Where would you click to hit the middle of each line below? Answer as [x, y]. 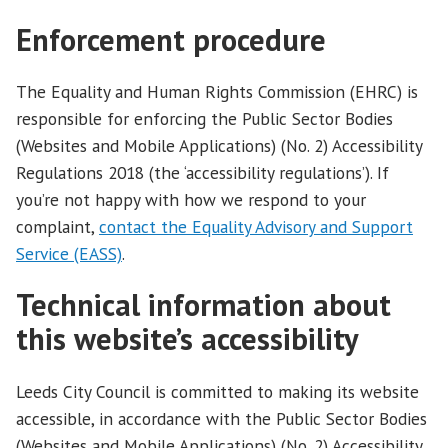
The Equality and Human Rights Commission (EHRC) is [217, 91]
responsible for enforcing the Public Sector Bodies [204, 118]
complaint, [57, 226]
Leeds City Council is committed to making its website [217, 391]
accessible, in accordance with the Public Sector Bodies [221, 418]
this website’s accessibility [187, 339]
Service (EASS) [69, 253]
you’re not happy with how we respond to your [191, 199]
